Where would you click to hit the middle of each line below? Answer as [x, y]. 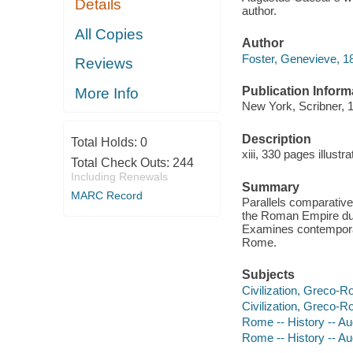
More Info [107, 93]
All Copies [110, 34]
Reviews [104, 64]
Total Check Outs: [121, 163]
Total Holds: [105, 143]
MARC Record [106, 196]
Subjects [268, 275]
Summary [270, 187]
